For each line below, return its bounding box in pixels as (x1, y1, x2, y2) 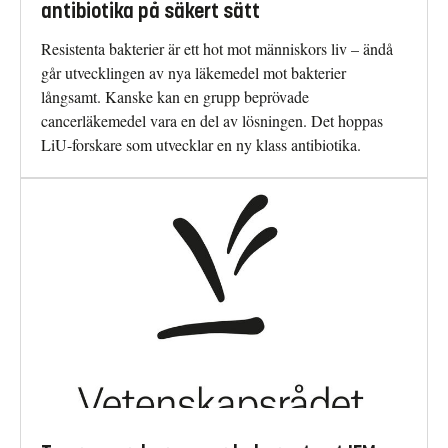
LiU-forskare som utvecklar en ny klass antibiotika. (41, 134, 361, 156)
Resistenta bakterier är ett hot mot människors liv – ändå (41, 38, 393, 60)
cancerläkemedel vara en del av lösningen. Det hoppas (41, 110, 383, 132)
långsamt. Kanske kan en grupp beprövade (41, 86, 309, 108)
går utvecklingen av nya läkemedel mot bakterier (41, 62, 346, 84)
